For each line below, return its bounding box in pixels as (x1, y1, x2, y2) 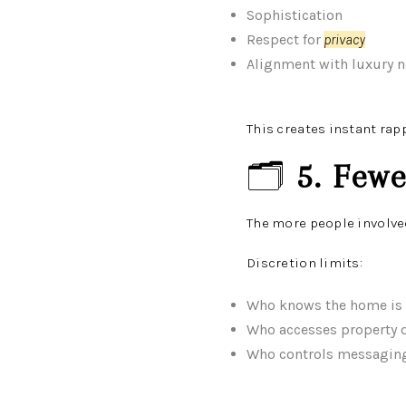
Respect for (246, 31, 321, 48)
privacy (324, 31, 365, 48)
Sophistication (246, 6, 343, 24)
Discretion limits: (246, 255, 363, 271)
